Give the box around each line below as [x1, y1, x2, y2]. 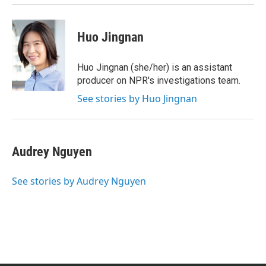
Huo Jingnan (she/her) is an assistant [77, 62, 232, 73]
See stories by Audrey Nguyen [12, 175, 146, 188]
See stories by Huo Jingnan [77, 92, 197, 105]
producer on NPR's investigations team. [77, 75, 240, 86]
